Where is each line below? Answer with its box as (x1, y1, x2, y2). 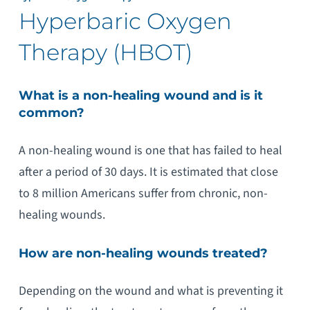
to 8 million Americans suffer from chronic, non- (18, 185, 268, 203)
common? (18, 105, 84, 120)
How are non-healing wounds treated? (18, 246, 268, 260)
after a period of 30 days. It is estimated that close (18, 163, 278, 181)
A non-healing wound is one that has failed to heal (18, 142, 282, 160)
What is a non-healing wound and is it (18, 88, 263, 103)
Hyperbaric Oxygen (18, 8, 232, 35)
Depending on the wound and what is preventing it (18, 282, 283, 300)
